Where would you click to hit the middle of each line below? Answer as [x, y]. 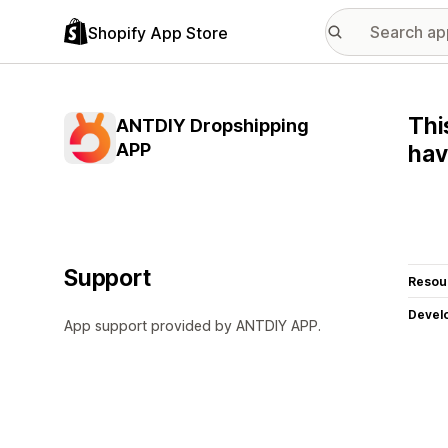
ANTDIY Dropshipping [212, 125]
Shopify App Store [158, 32]
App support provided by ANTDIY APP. [192, 325]
